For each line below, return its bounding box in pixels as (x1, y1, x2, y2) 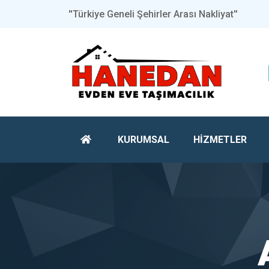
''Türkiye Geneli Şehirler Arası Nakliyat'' (68, 8, 238, 20)
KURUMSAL (118, 133, 169, 145)
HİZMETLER (193, 133, 247, 145)
